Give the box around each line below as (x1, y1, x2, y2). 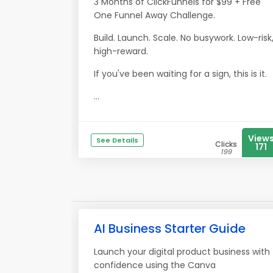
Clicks (215, 139, 237, 149)
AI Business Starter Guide (94, 220, 246, 237)
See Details (96, 135, 138, 145)
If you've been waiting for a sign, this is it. (94, 68, 267, 80)
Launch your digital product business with (94, 246, 270, 258)
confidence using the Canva (94, 259, 216, 271)
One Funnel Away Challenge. (94, 9, 215, 21)
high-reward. (94, 45, 148, 57)
